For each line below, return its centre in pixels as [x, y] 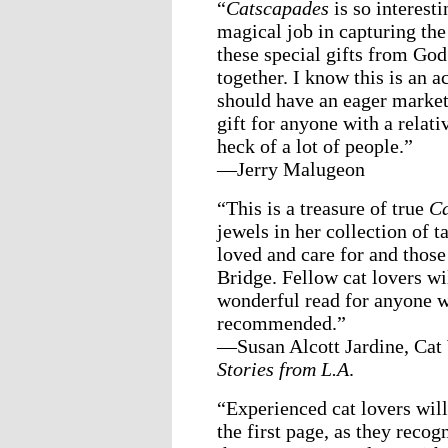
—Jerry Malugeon [291, 168]
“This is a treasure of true [323, 207]
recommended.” [281, 322]
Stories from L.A [283, 368]
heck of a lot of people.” [315, 145]
